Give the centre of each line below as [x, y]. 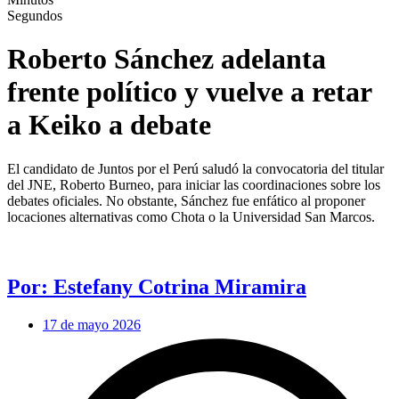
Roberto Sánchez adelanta [167, 59]
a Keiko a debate [109, 125]
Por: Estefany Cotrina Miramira [157, 286]
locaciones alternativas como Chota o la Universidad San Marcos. [191, 216]
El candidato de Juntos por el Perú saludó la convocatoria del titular [195, 168]
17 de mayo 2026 [92, 324]
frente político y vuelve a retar [189, 92]
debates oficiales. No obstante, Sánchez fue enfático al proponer [186, 200]
